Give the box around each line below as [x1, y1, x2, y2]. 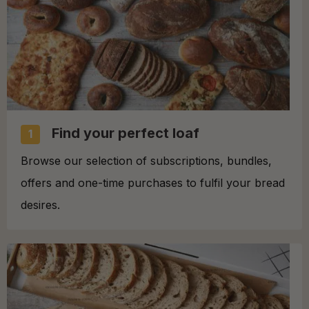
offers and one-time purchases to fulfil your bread [21, 175, 285, 190]
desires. [21, 197, 60, 212]
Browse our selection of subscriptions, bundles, [21, 153, 272, 168]
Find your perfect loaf [48, 125, 199, 141]
